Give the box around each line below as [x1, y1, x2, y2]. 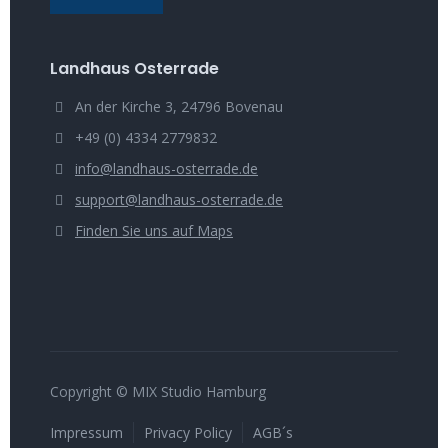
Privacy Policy [144, 423, 232, 442]
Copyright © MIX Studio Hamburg [50, 382, 266, 401]
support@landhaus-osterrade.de [75, 190, 283, 209]
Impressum [50, 423, 123, 442]
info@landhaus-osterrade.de [75, 159, 258, 178]
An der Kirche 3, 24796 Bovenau [75, 97, 283, 116]
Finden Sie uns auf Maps [75, 221, 233, 240]
